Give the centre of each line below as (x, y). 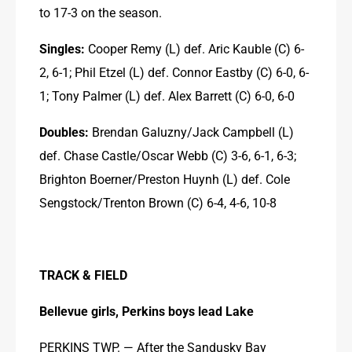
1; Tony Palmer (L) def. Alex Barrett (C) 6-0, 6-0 (167, 95)
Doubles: (64, 131)
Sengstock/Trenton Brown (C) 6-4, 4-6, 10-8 (158, 202)
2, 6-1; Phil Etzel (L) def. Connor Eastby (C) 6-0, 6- (174, 71)
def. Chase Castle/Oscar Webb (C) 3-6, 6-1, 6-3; (168, 155)
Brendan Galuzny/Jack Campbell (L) (191, 131)
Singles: (62, 48)
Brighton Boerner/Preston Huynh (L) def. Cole (165, 178)
